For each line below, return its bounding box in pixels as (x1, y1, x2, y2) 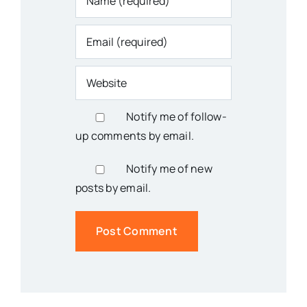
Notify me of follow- (126, 108, 227, 124)
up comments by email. (75, 127, 195, 143)
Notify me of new (126, 160, 212, 176)
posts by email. (75, 180, 151, 195)
